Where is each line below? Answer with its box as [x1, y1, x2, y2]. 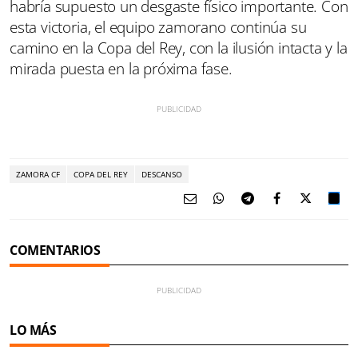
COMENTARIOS [10, 241, 101, 259]
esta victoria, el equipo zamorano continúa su [10, 17, 307, 38]
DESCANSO [141, 169, 182, 180]
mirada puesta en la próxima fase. [10, 58, 233, 79]
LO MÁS [10, 321, 57, 339]
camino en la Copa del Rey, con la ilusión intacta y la [10, 38, 348, 58]
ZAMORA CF [16, 169, 60, 180]
